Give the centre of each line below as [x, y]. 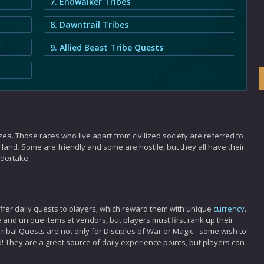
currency [229, 209]
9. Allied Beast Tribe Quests [107, 47]
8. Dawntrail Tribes [89, 24]
